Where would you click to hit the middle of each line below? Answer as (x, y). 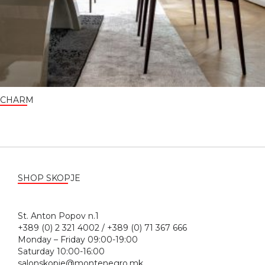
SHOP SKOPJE (49, 178)
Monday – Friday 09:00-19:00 (78, 239)
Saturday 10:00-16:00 (61, 251)
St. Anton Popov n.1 (123, 216)
